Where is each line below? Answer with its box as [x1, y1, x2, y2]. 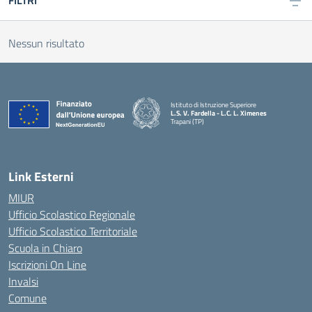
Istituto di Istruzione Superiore [171, 99, 256, 110]
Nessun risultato [8, 35, 84, 52]
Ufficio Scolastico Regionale [8, 206, 135, 223]
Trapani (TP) [171, 116, 204, 127]
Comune [8, 290, 47, 306]
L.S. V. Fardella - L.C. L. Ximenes [171, 107, 267, 118]
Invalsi [8, 273, 38, 290]
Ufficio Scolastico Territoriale [8, 223, 137, 240]
